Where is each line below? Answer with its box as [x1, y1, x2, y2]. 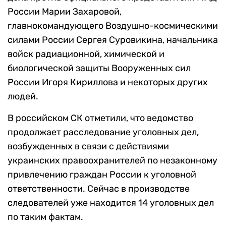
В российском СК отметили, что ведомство [8, 112, 193, 124]
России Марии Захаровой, [8, 6, 122, 18]
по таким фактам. [8, 211, 83, 223]
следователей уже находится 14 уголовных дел [8, 197, 214, 209]
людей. [8, 91, 38, 102]
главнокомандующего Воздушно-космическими [8, 20, 218, 32]
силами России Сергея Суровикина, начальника [8, 34, 218, 46]
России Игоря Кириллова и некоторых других [8, 77, 208, 88]
